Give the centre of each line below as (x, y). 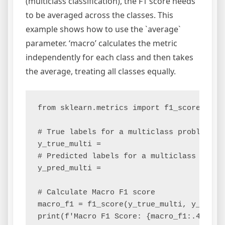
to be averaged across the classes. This (99, 15)
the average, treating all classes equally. (101, 72)
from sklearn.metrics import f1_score (119, 108)
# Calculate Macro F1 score (96, 193)
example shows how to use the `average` (103, 29)
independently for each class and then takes (109, 58)
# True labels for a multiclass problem (124, 133)
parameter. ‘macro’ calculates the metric (101, 43)
